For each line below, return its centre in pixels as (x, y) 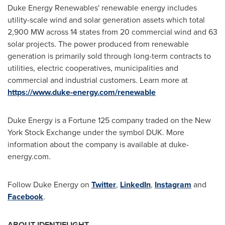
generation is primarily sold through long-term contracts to (109, 56)
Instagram (173, 185)
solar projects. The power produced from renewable (98, 44)
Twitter (104, 185)
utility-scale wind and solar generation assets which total (106, 20)
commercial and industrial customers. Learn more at (98, 80)
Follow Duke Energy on (49, 185)
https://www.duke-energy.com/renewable (82, 92)
